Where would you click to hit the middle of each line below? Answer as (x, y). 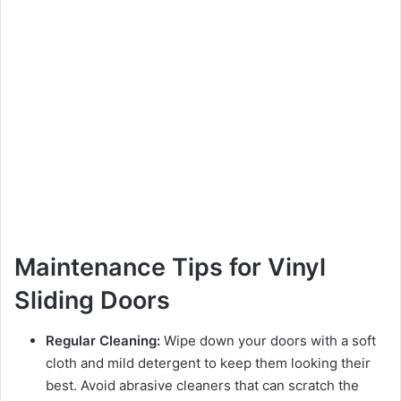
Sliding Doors (92, 301)
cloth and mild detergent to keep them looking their (208, 363)
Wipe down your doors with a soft (268, 340)
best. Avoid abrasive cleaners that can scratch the (202, 385)
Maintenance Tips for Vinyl (170, 268)
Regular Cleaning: (103, 340)
